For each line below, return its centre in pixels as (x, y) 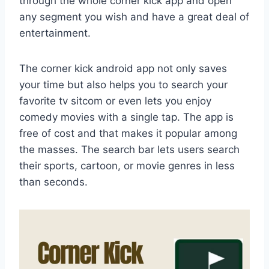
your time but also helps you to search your (123, 85)
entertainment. (55, 33)
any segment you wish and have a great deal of (134, 17)
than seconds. (53, 182)
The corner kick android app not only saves (123, 69)
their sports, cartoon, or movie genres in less (127, 166)
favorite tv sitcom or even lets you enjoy (115, 101)
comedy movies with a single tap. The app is (126, 117)
